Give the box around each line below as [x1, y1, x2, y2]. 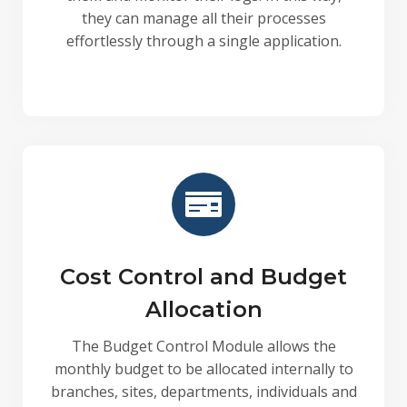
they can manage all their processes [81, 8, 326, 28]
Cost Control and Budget [60, 263, 347, 290]
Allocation [144, 296, 263, 323]
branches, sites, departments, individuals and [50, 382, 357, 402]
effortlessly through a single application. [65, 31, 342, 51]
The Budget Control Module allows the [71, 336, 336, 356]
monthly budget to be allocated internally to [54, 359, 353, 379]
